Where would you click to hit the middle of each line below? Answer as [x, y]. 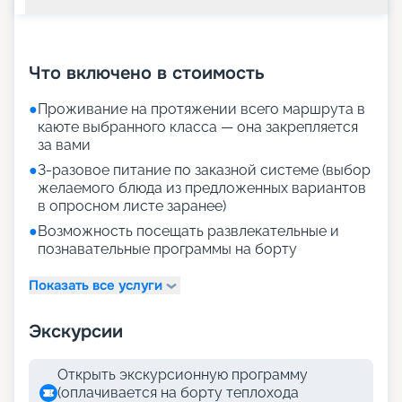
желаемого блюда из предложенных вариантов [202, 188]
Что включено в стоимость [147, 74]
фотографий [275, 43]
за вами [64, 145]
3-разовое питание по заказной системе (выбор [204, 170]
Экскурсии [76, 332]
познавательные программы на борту [167, 249]
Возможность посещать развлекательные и [188, 232]
